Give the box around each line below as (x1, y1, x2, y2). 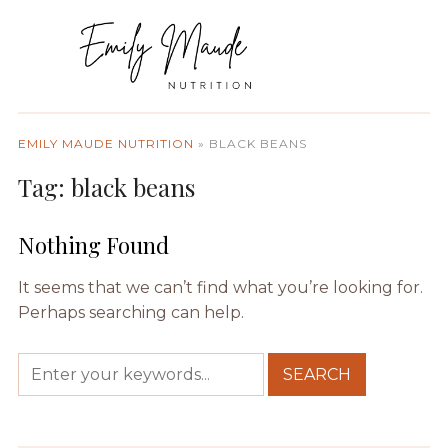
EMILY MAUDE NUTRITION (17, 135, 194, 151)
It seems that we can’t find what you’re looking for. (17, 277, 423, 297)
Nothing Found (17, 229, 169, 260)
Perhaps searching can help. (17, 302, 244, 322)
